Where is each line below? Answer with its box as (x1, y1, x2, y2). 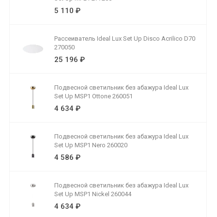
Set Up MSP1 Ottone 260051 (54, 93, 133, 100)
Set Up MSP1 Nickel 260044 (54, 190, 131, 198)
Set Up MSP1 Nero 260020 (54, 141, 127, 149)
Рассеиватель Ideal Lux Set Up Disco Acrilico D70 (54, 35, 195, 42)
